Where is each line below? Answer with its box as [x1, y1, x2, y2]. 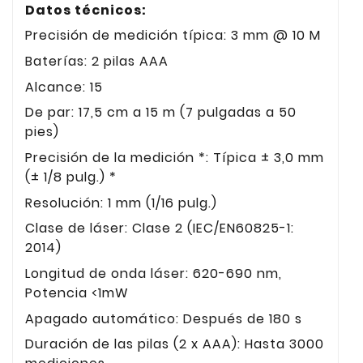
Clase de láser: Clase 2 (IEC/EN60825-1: [25, 219, 294, 238]
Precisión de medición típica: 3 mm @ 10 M [25, 26, 321, 45]
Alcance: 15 [25, 77, 103, 96]
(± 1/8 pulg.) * [25, 168, 117, 186]
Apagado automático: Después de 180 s [25, 309, 302, 328]
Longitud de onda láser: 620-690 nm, [25, 264, 282, 284]
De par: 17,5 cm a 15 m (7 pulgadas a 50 [25, 103, 297, 122]
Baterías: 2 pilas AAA [25, 51, 169, 70]
